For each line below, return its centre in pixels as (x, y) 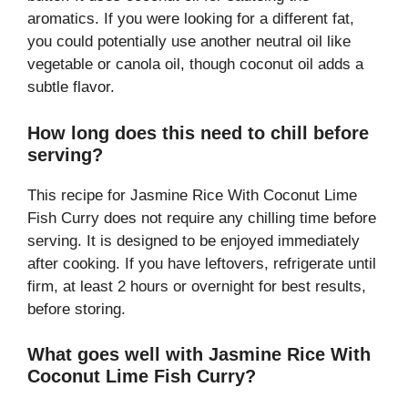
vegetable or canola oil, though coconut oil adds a (195, 65)
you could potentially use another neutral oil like (189, 42)
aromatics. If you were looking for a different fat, (191, 19)
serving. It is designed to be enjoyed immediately (194, 240)
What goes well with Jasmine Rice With (199, 355)
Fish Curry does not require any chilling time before (202, 218)
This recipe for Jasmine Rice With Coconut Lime (192, 195)
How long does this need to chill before (198, 133)
